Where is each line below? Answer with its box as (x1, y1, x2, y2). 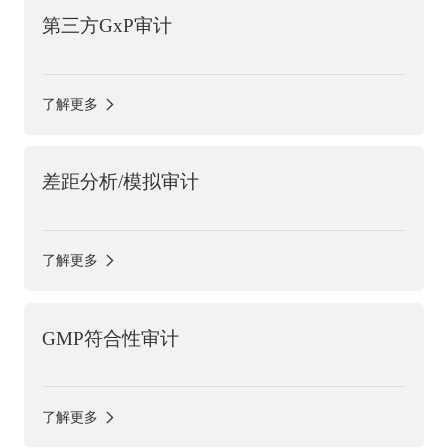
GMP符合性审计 (41, 327, 179, 349)
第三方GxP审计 (41, 15, 172, 37)
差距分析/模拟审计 (41, 171, 199, 193)
